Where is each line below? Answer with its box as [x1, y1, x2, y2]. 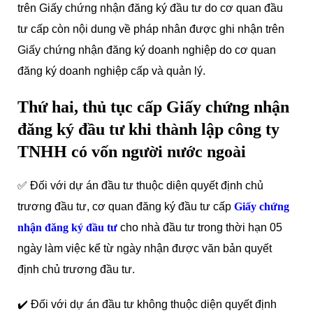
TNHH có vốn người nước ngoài [17, 143, 246, 161]
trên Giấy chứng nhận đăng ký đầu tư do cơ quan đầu [17, 2, 283, 14]
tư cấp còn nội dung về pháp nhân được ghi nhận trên [17, 23, 284, 35]
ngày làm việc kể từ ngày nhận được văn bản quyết [17, 242, 272, 254]
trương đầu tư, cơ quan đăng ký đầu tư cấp [17, 201, 234, 212]
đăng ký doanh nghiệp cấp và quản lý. [17, 65, 205, 77]
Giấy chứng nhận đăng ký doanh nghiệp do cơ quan [17, 44, 276, 56]
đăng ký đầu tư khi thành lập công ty [17, 120, 279, 138]
